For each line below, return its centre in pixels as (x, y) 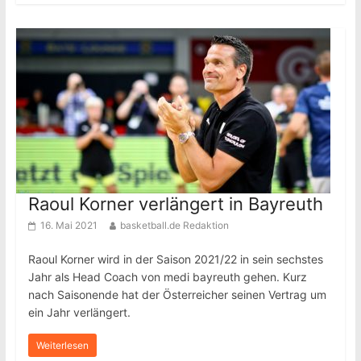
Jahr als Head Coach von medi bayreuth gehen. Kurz (167, 277)
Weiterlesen (62, 345)
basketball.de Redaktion (174, 225)
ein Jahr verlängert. (79, 312)
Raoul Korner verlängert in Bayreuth (175, 204)
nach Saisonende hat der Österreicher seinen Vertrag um (177, 295)
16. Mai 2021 (68, 225)
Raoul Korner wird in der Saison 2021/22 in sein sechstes (175, 259)
